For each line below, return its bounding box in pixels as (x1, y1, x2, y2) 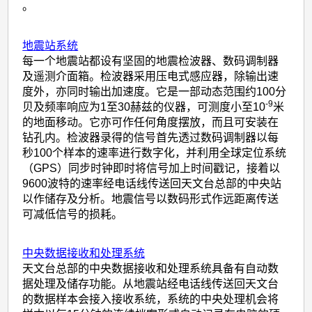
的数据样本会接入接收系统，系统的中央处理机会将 (22, 293, 279, 306)
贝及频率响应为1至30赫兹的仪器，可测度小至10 (22, 100, 266, 113)
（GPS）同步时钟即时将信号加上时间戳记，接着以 (22, 162, 281, 174)
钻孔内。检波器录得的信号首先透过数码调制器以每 (22, 131, 279, 143)
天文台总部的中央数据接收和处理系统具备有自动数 (22, 263, 279, 275)
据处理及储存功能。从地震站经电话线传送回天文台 (22, 278, 279, 290)
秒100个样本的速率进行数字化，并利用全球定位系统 (22, 146, 287, 159)
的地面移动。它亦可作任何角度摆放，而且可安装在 (22, 116, 279, 128)
